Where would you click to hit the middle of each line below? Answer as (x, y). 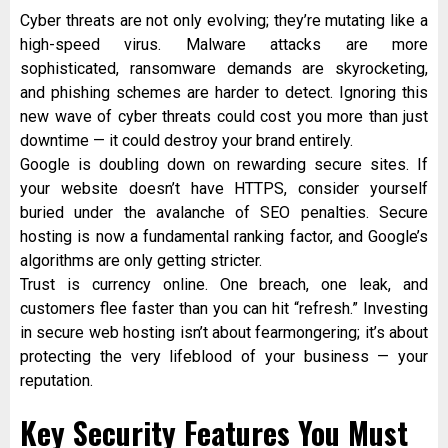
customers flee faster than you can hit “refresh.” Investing (224, 309)
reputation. (56, 381)
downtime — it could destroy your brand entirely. (186, 141)
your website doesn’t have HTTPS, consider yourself (224, 189)
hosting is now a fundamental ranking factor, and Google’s (224, 237)
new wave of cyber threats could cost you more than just (224, 117)
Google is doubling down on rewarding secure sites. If (224, 165)
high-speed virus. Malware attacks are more (224, 45)
